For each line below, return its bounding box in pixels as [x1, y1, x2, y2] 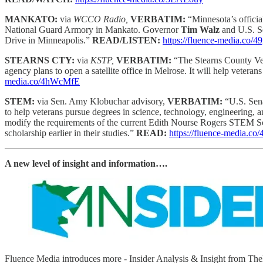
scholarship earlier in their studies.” [5, 128, 136, 139]
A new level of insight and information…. [5, 159, 167, 169]
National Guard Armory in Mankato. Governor [5, 25, 181, 35]
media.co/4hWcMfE [5, 76, 80, 87]
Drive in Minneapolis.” [5, 35, 92, 46]
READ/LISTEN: [92, 35, 163, 46]
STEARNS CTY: [5, 55, 77, 66]
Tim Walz [181, 25, 220, 35]
